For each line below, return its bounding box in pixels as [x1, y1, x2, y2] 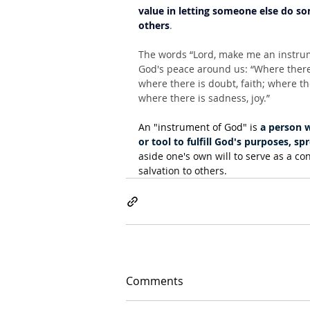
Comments [126, 273, 183, 289]
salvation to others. [138, 164, 227, 177]
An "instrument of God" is [138, 120, 260, 134]
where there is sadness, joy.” [138, 91, 270, 104]
